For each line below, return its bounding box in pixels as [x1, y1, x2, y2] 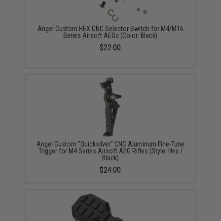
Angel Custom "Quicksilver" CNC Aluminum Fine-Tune [36, 140, 184, 148]
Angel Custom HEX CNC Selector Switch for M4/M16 [37, 24, 184, 33]
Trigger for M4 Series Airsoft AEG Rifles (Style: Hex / [38, 147, 183, 155]
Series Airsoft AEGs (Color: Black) [63, 31, 158, 39]
